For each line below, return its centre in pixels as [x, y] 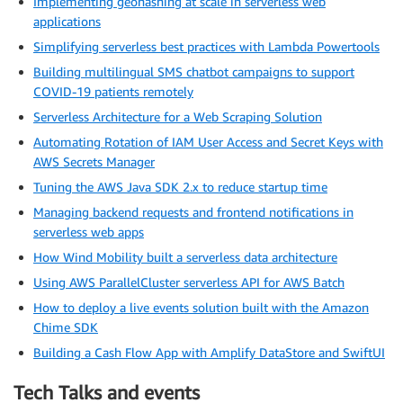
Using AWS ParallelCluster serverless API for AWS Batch [189, 282]
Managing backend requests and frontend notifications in [193, 212]
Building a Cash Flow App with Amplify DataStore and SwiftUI [209, 353]
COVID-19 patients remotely [113, 92]
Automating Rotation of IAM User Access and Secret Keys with [208, 142]
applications [67, 22]
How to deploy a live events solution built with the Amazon [201, 308]
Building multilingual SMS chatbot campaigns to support [194, 72]
